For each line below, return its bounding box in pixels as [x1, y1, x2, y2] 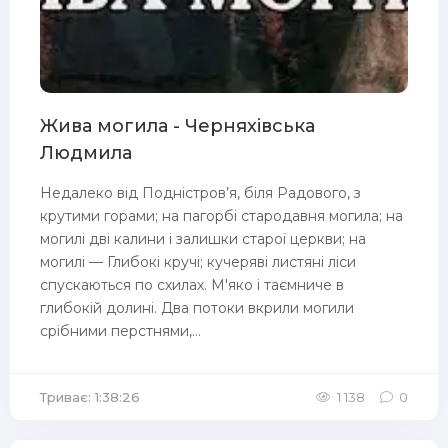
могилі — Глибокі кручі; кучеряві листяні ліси [40, 253, 356, 271]
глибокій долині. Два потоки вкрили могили [40, 299, 354, 317]
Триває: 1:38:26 [40, 389, 140, 405]
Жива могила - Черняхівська [40, 115, 315, 137]
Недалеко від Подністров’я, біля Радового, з [40, 184, 361, 202]
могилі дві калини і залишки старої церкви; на [40, 230, 366, 248]
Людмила [40, 142, 132, 164]
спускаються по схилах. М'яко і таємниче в [40, 276, 344, 294]
